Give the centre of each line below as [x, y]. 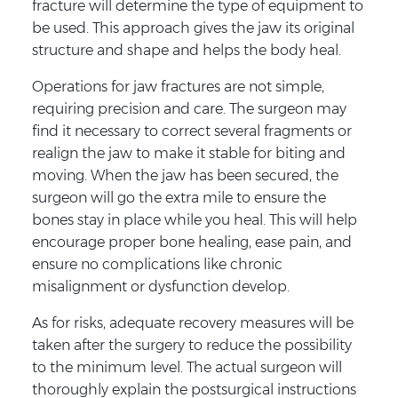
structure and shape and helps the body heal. [186, 50]
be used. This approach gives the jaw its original [193, 28]
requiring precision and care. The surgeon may [189, 108]
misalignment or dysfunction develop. [160, 286]
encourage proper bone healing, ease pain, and [191, 242]
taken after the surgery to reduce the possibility [191, 345]
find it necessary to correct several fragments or [191, 131]
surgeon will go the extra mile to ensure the [179, 197]
